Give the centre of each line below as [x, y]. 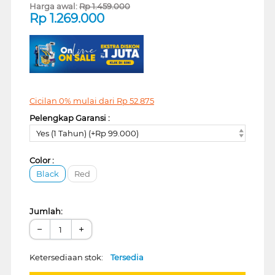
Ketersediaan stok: [70, 258]
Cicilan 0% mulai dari [73, 100]
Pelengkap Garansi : [69, 118]
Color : [41, 161]
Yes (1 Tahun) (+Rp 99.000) [87, 134]
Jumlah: [46, 211]
